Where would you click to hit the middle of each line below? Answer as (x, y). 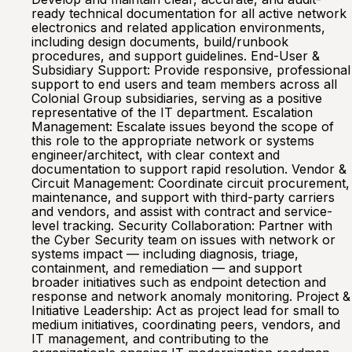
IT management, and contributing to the (150, 339)
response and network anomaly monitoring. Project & (191, 296)
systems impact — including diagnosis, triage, (165, 254)
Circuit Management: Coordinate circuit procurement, (191, 183)
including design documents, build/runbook (160, 42)
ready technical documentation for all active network (189, 13)
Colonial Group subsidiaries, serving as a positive (177, 98)
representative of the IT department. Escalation (172, 112)
